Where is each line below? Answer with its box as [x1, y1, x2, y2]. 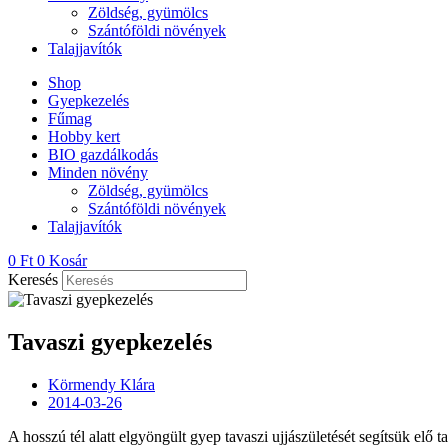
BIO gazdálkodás [48, 146, 158, 163]
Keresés [8, 271, 58, 288]
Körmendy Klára [48, 375, 155, 393]
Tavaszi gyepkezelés [8, 328, 212, 355]
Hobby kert [48, 128, 120, 145]
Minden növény [48, 164, 148, 181]
